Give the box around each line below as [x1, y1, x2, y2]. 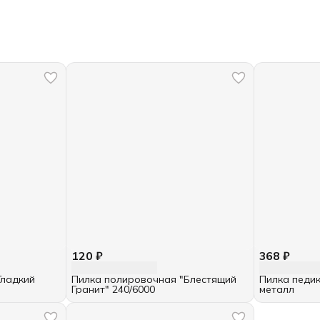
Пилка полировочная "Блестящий [71, 273, 237, 286]
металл [259, 283, 294, 296]
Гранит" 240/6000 [71, 283, 156, 296]
